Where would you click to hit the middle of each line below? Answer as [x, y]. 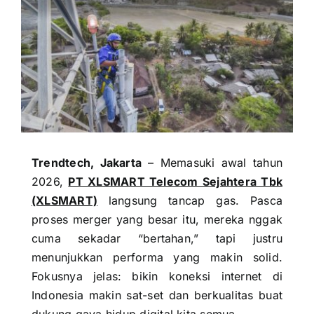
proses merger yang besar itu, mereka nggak [157, 219]
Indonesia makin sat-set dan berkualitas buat [157, 295]
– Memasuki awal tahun [212, 163]
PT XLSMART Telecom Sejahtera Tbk [175, 182]
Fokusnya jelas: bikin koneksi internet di [157, 276]
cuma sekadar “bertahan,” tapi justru [157, 238]
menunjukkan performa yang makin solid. [157, 257]
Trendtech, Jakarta [87, 163]
